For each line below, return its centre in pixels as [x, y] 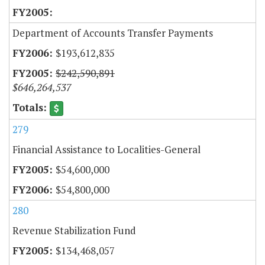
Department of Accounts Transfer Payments [113, 33]
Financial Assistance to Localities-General [106, 150]
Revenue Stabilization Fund [74, 231]
